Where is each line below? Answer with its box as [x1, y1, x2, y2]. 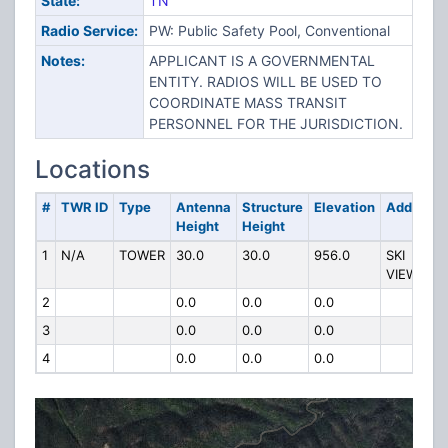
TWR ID [60, 199, 108, 215]
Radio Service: [40, 22, 138, 39]
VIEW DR [385, 266, 439, 282]
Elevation [313, 199, 375, 215]
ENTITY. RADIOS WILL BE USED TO [148, 73, 382, 90]
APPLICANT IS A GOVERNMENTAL [148, 52, 375, 69]
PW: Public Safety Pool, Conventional [148, 22, 390, 39]
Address [385, 199, 439, 215]
